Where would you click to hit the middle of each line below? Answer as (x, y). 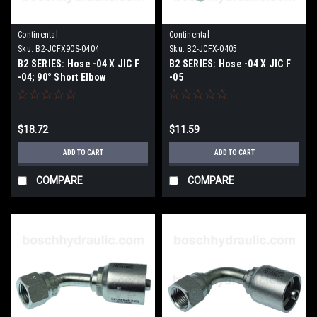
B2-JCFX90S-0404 (67, 48)
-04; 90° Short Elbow (62, 77)
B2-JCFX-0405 (212, 48)
